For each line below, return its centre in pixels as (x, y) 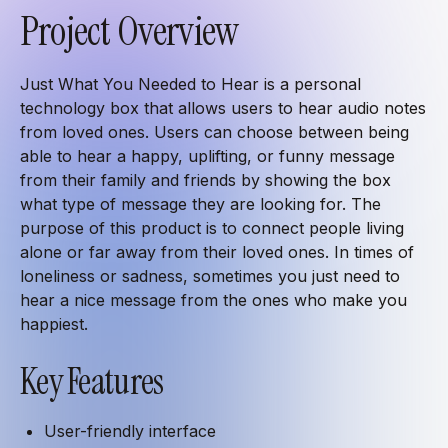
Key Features (92, 381)
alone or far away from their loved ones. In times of (217, 251)
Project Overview (129, 30)
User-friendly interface (130, 430)
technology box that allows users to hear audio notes (223, 107)
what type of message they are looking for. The (200, 203)
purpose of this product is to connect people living (212, 227)
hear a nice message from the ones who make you (213, 299)
